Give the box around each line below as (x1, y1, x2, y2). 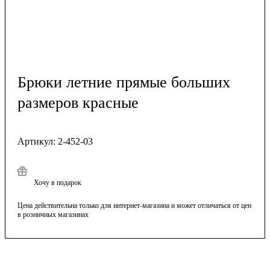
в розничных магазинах (17, 210, 89, 219)
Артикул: (17, 136, 55, 146)
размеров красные (17, 93, 139, 111)
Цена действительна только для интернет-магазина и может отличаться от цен (17, 201, 251, 210)
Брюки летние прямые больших (17, 73, 230, 91)
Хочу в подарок (34, 178, 81, 187)
